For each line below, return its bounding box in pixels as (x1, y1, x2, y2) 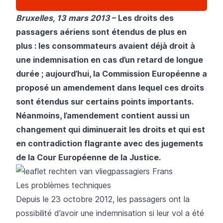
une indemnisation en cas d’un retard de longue (16, 54, 203, 65)
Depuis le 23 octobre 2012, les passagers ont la (16, 194, 190, 204)
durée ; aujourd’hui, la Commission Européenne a (16, 68, 207, 79)
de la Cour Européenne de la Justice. (16, 152, 161, 162)
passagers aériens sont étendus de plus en (16, 26, 187, 37)
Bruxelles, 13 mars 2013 (16, 12, 112, 23)
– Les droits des (112, 12, 174, 23)
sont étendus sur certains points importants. (16, 96, 193, 107)
